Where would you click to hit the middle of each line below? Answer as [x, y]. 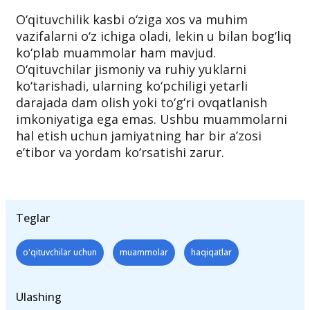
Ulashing [39, 297]
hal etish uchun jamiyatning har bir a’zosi [139, 136]
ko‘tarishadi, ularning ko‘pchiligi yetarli [132, 86]
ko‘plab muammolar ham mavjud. [116, 53]
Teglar [33, 218]
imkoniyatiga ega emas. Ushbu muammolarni [152, 119]
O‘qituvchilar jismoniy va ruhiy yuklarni [131, 69]
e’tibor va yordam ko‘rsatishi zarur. [120, 152]
